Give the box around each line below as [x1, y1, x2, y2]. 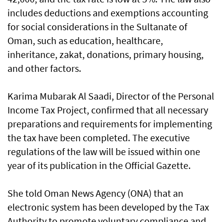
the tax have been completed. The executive [7, 131, 190, 144]
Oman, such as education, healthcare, [7, 34, 163, 47]
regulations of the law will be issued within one [7, 145, 200, 158]
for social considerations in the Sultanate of [7, 20, 187, 33]
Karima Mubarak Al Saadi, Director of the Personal [7, 90, 214, 103]
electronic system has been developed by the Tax [7, 201, 209, 214]
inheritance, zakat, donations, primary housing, [7, 48, 204, 61]
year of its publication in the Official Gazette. [7, 159, 191, 172]
